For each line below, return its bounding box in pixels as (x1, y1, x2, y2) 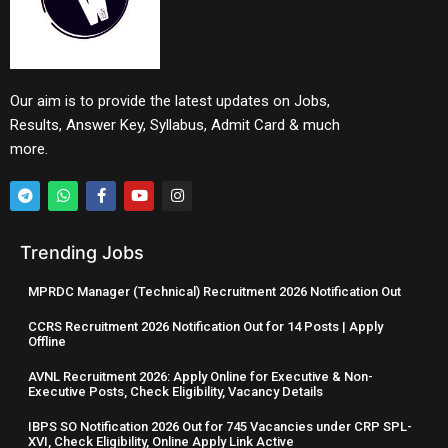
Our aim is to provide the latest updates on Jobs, (10, 91, 330, 110)
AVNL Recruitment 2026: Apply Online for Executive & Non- (28, 368, 373, 384)
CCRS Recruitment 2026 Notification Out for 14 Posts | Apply (28, 318, 383, 334)
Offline (28, 333, 66, 349)
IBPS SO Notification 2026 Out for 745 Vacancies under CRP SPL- (28, 418, 412, 434)
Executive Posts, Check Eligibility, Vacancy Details (28, 383, 323, 399)
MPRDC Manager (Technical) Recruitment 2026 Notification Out (28, 283, 401, 299)
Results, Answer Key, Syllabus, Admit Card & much (10, 115, 340, 134)
